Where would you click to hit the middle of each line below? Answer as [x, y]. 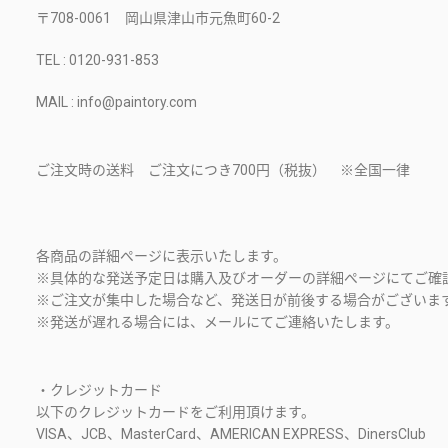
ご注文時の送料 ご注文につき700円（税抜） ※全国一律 [222, 170]
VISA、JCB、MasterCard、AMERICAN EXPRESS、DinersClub [230, 434]
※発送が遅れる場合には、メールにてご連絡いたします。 [217, 322]
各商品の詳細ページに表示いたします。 [161, 256]
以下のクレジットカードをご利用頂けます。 [175, 412]
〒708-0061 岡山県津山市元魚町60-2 [157, 18]
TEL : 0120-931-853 [97, 60]
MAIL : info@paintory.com [116, 102]
